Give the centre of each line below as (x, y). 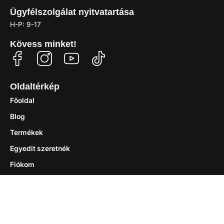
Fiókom (22, 164)
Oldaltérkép (35, 86)
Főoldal (22, 100)
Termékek (26, 132)
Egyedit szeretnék (40, 148)
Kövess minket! (43, 44)
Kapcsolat (27, 180)
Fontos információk (52, 203)
